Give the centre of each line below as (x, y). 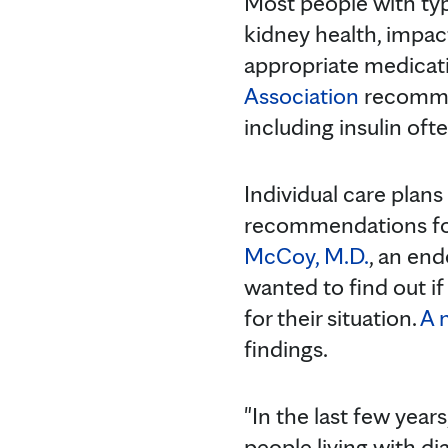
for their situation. (332, 317)
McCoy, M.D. (306, 255)
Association (301, 95)
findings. (286, 348)
